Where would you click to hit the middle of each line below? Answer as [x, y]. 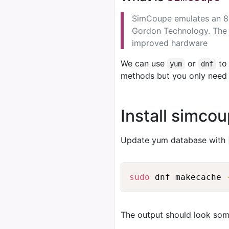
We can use [144, 63]
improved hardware [170, 43]
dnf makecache [188, 177]
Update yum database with [174, 140]
